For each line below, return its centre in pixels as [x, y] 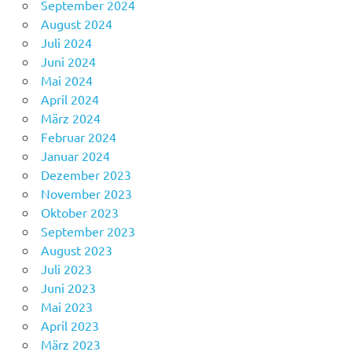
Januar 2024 [75, 155]
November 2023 [86, 193]
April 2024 [70, 99]
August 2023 [76, 249]
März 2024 [70, 117]
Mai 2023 [66, 306]
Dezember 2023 [86, 174]
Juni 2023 [68, 287]
